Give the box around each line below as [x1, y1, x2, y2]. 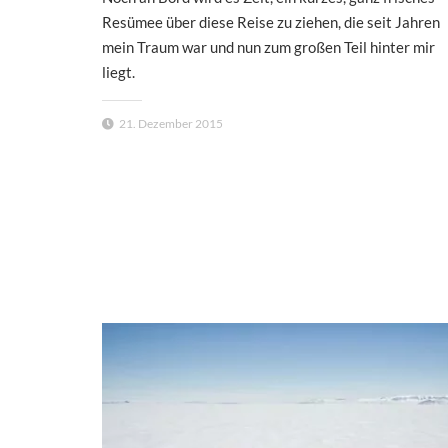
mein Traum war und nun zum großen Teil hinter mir [102, 38, 435, 57]
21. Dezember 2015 [119, 116, 223, 132]
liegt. [102, 63, 135, 82]
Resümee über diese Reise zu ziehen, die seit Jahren [102, 13, 440, 32]
